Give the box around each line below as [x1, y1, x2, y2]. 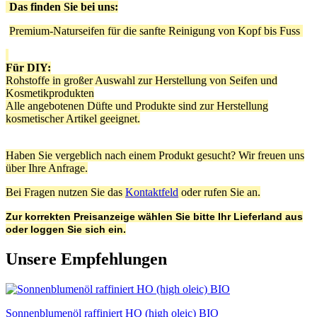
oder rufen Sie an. [178, 185, 260, 198]
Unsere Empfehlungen [6, 249, 167, 268]
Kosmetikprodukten [6, 86, 94, 99]
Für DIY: [6, 61, 51, 74]
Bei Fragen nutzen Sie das [6, 185, 125, 198]
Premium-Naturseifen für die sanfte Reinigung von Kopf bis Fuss [9, 24, 303, 37]
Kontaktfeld [125, 185, 178, 198]
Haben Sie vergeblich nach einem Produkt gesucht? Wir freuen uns [6, 149, 304, 161]
